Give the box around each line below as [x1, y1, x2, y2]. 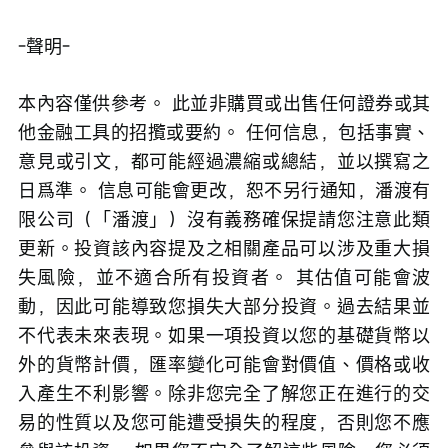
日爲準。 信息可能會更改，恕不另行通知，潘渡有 [18, 178, 430, 203]
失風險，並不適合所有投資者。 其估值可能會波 [18, 265, 430, 290]
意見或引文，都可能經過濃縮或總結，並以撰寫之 [18, 149, 430, 174]
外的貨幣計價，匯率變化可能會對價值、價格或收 [18, 352, 430, 377]
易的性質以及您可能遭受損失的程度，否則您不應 [18, 410, 430, 435]
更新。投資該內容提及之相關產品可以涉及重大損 [18, 236, 430, 261]
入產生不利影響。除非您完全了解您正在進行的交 [18, 381, 430, 406]
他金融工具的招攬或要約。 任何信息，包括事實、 [18, 120, 430, 145]
